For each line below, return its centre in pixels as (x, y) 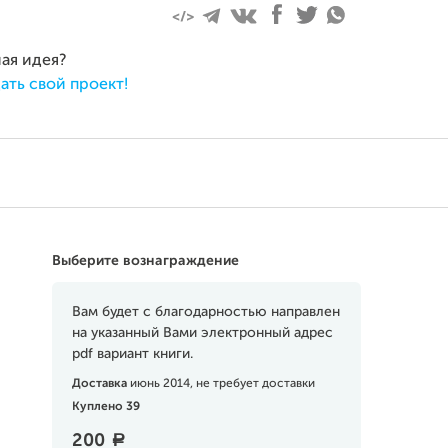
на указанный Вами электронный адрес (202, 333)
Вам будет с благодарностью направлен (205, 312)
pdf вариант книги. (132, 354)
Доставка (100, 384)
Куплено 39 (105, 407)
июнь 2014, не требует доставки (222, 384)
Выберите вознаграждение (145, 261)
